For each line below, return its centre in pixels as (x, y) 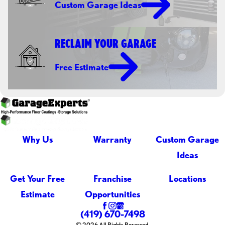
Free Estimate (82, 67)
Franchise (112, 178)
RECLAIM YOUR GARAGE (106, 43)
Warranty (113, 140)
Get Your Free (38, 178)
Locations (188, 178)
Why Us (38, 140)
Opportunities (112, 194)
